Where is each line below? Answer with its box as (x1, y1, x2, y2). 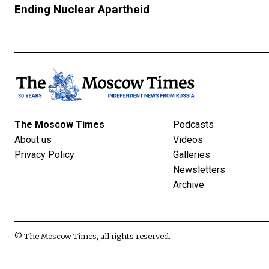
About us (14, 133, 52, 145)
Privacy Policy (14, 148, 74, 160)
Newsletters (173, 163, 225, 175)
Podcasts (173, 118, 214, 130)
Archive (173, 178, 204, 190)
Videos (173, 133, 203, 145)
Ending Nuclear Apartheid (14, 2, 150, 16)
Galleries (173, 148, 210, 160)
